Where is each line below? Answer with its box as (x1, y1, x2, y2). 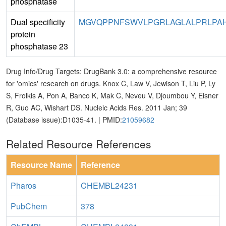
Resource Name (11, 159, 72, 171)
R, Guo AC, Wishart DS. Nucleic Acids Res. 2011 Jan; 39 (6, 102, 187, 113)
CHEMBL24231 (81, 180, 138, 192)
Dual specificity (11, 16, 65, 28)
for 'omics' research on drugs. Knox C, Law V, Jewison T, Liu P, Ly (6, 78, 215, 89)
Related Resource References (6, 136, 151, 152)
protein (11, 28, 35, 40)
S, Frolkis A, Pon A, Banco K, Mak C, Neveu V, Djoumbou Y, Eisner (6, 90, 218, 101)
